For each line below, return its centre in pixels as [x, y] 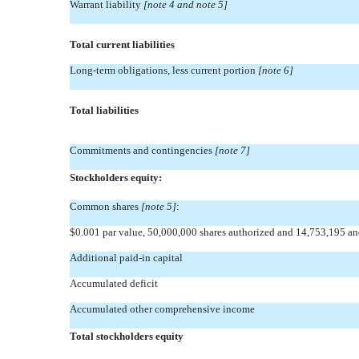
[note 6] [276, 70]
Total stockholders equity [127, 336]
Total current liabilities [122, 44]
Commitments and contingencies [142, 150]
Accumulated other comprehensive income [162, 309]
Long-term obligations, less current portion [164, 70]
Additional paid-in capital [126, 258]
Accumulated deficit [114, 283]
